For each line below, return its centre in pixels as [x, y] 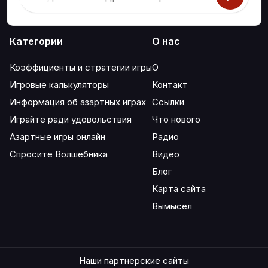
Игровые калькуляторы [59, 85]
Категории [36, 41]
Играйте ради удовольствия [71, 119]
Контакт [170, 85]
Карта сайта [179, 189]
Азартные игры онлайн [57, 137]
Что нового [176, 119]
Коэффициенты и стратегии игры [81, 67]
